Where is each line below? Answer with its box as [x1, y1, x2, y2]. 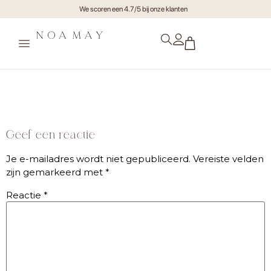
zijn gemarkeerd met [6, 166, 105, 178]
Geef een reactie [6, 129, 96, 142]
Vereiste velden [193, 153, 264, 165]
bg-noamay [12, 76, 104, 94]
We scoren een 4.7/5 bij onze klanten [79, 5, 188, 13]
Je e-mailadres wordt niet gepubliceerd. [6, 153, 191, 165]
